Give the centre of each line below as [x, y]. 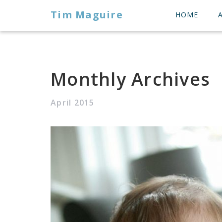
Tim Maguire [87, 15]
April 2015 [73, 103]
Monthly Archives [130, 79]
